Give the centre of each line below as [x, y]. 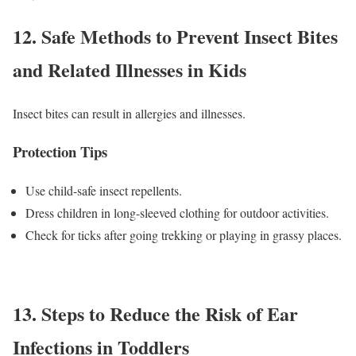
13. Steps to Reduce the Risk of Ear [155, 314]
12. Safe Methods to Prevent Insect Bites [175, 36]
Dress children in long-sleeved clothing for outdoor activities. [177, 213]
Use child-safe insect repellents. [104, 191]
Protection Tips [60, 152]
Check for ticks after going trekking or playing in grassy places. [184, 235]
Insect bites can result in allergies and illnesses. [129, 113]
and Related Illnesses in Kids [130, 69]
